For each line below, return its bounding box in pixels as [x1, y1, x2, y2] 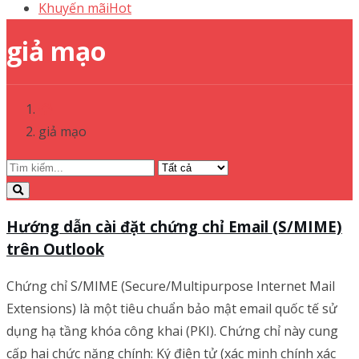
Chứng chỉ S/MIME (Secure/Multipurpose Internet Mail [6, 277, 335, 296]
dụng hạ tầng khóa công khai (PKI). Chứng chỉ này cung [6, 322, 338, 341]
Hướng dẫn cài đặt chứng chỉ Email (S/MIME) [6, 216, 342, 236]
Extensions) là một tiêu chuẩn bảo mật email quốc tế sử [6, 300, 337, 318]
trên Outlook [6, 238, 104, 259]
